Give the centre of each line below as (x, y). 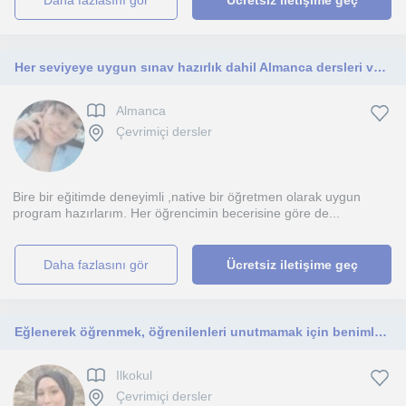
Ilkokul (134, 376)
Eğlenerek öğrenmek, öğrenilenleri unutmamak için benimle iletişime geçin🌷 (381, 332)
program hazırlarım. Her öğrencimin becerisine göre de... (176, 213)
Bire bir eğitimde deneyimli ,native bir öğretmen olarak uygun (187, 197)
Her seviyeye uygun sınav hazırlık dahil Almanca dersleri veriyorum (380, 67)
